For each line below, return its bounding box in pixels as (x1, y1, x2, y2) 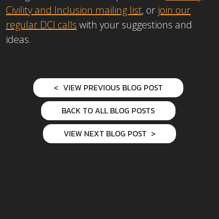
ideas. (6, 33, 31, 46)
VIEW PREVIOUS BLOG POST (61, 82, 163, 94)
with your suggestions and (77, 18, 192, 32)
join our (158, 3, 191, 17)
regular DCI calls (6, 18, 77, 32)
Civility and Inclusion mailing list (6, 3, 142, 17)
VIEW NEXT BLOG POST (63, 128, 149, 140)
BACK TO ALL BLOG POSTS (61, 105, 155, 117)
